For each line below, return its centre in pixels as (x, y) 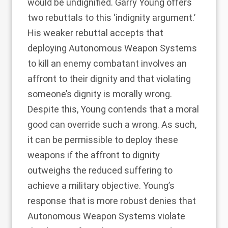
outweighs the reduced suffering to (100, 170)
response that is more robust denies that (112, 201)
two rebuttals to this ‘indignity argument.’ (111, 18)
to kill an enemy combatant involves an (107, 63)
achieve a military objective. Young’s (101, 186)
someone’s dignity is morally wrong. (100, 94)
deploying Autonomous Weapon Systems (112, 48)
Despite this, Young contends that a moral (113, 109)
